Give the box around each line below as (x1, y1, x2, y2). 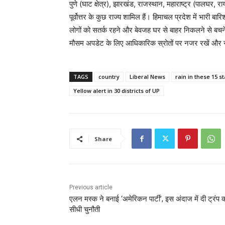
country (98, 73, 120, 81)
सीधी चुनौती (69, 205, 100, 214)
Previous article (69, 184, 113, 191)
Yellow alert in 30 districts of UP (73, 87, 160, 95)
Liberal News (130, 73, 165, 81)
